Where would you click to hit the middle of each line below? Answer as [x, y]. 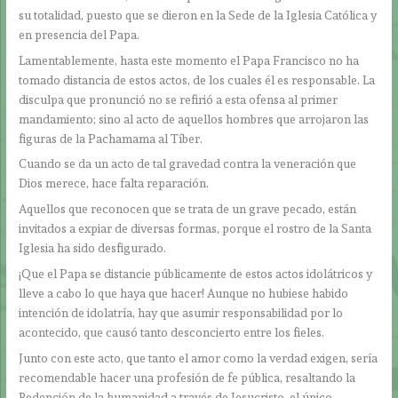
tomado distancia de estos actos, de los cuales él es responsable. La [197, 80]
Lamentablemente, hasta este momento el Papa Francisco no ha [189, 60]
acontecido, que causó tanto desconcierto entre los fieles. [172, 333]
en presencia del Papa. [80, 34]
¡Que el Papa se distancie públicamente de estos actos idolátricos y [196, 274]
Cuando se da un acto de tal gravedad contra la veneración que [188, 164]
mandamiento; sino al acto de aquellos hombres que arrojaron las [194, 119]
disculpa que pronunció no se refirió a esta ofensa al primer [179, 99]
